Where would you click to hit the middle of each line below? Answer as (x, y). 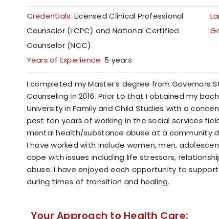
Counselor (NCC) (59, 45)
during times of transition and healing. (98, 182)
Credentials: (50, 16)
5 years (118, 60)
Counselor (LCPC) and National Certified (103, 31)
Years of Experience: (65, 60)
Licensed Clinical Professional (129, 16)
